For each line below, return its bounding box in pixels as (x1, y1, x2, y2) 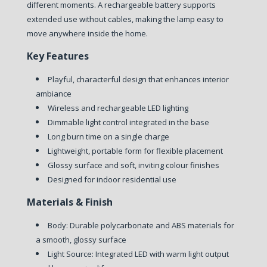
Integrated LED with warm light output (95, 248, 229, 259)
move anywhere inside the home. (26, 27, 148, 39)
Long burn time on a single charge (47, 131, 169, 142)
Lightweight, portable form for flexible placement (47, 145, 223, 156)
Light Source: (47, 248, 95, 259)
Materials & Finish (26, 195, 113, 209)
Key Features (26, 49, 89, 63)
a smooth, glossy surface (35, 234, 126, 245)
